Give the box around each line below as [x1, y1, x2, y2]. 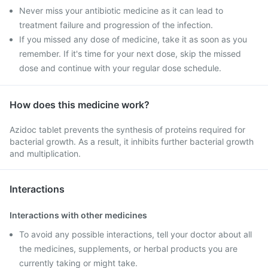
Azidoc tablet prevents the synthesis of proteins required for [10, 124, 245, 135]
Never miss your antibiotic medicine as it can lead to [19, 5, 223, 16]
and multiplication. [10, 148, 81, 159]
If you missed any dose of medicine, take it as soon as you [19, 34, 247, 44]
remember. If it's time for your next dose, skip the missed [19, 48, 241, 59]
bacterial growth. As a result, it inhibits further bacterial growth [10, 136, 254, 147]
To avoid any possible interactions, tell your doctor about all [19, 229, 252, 239]
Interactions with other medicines [10, 210, 147, 220]
